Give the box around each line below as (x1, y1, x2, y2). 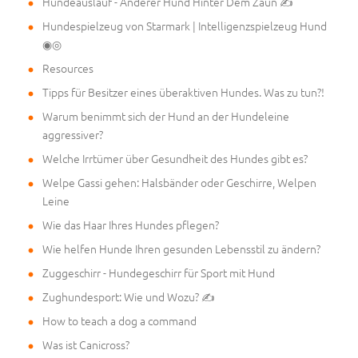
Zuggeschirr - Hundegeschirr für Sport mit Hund (42, 265, 275, 281)
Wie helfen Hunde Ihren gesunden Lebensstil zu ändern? (42, 241, 320, 257)
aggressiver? (42, 126, 103, 143)
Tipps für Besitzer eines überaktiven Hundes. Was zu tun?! (42, 84, 324, 101)
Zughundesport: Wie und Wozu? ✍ (42, 288, 215, 305)
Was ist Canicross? (42, 336, 129, 353)
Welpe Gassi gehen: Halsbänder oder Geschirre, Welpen (42, 174, 316, 191)
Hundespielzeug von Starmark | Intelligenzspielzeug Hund (42, 18, 327, 34)
